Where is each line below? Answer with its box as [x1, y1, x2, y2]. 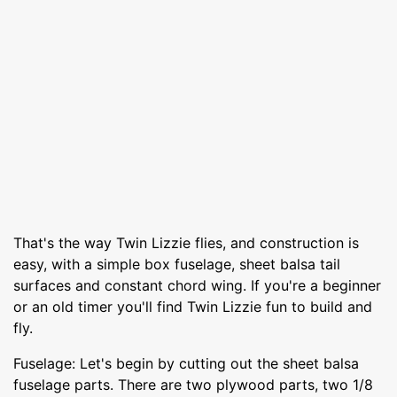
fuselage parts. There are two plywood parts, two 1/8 [13, 375, 373, 393]
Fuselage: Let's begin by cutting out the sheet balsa [13, 354, 359, 372]
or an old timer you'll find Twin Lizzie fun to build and [13, 297, 372, 315]
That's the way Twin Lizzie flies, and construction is [13, 233, 359, 252]
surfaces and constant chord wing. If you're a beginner [13, 276, 381, 294]
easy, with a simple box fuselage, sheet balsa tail [13, 254, 340, 273]
